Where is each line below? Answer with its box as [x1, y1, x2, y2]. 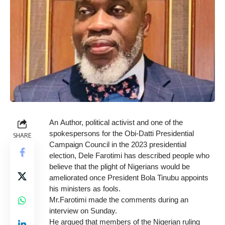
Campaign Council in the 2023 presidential [49, 140, 186, 149]
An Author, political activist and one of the [49, 118, 183, 127]
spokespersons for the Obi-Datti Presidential [49, 129, 194, 138]
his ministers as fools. [49, 184, 121, 193]
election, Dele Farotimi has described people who [49, 151, 209, 160]
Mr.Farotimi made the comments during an [49, 195, 188, 204]
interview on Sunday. [49, 206, 117, 215]
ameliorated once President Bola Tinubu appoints [49, 173, 208, 182]
